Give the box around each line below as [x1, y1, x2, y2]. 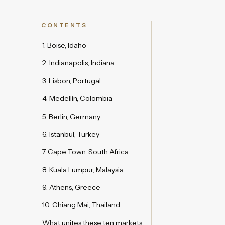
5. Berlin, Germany [42, 111, 100, 121]
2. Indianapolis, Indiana [42, 58, 115, 68]
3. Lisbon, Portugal [42, 76, 101, 85]
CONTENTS [41, 22, 87, 29]
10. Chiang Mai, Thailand [42, 200, 120, 210]
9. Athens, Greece [42, 183, 100, 192]
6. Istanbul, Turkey [42, 129, 99, 139]
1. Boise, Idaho [42, 41, 86, 50]
